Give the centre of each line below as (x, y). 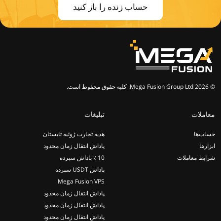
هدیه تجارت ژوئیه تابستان (74, 134)
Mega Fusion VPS (81, 181)
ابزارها (207, 146)
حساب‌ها (204, 134)
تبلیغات (94, 114)
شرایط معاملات (196, 158)
